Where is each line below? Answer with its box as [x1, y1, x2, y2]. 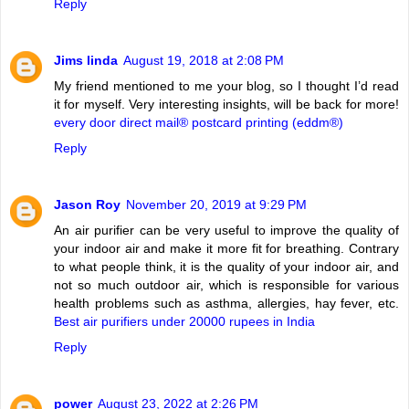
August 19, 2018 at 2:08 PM [123, 52, 284, 68]
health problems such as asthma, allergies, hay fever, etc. [54, 295, 399, 310]
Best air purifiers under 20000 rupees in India [54, 313, 315, 329]
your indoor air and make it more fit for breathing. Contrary [54, 240, 399, 256]
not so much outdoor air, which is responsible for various [54, 277, 399, 292]
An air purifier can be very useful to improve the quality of [54, 222, 399, 237]
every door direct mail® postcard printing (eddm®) [54, 114, 343, 130]
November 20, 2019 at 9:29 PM [126, 196, 307, 212]
